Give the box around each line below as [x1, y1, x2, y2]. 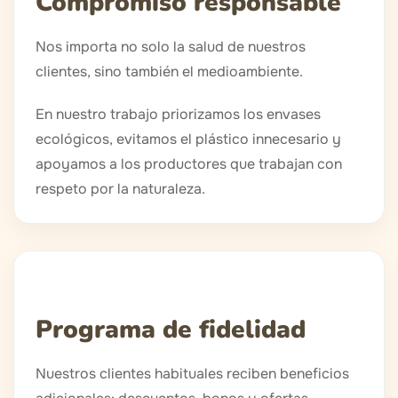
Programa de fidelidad [36, 313, 306, 347]
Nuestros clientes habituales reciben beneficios [36, 364, 349, 384]
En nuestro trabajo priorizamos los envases [36, 105, 321, 124]
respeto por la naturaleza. [36, 179, 205, 199]
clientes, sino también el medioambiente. [36, 62, 303, 82]
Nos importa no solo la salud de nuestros [36, 37, 306, 57]
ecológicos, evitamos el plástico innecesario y [36, 130, 341, 149]
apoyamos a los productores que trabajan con [36, 155, 342, 174]
